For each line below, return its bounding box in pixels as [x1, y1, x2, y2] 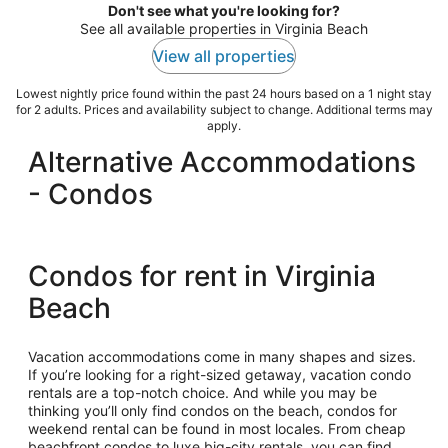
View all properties [153, 46, 295, 67]
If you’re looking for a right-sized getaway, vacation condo [28, 366, 411, 384]
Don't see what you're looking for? [108, 2, 340, 20]
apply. [207, 118, 241, 134]
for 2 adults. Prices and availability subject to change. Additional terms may [15, 102, 433, 118]
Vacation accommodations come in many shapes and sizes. [28, 348, 416, 366]
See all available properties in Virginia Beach [80, 20, 368, 38]
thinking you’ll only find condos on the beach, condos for [28, 402, 397, 420]
